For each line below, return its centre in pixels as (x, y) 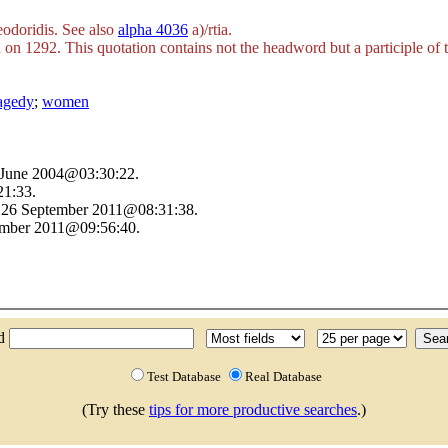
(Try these (115, 409)
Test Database (185, 376)
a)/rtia (210, 29)
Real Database (283, 376)
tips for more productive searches (253, 409)
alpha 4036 (153, 29)
